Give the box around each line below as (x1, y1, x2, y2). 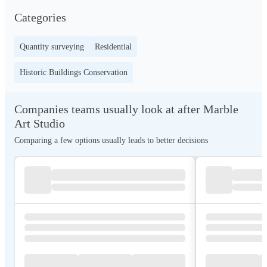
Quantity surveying (20, 42, 84, 51)
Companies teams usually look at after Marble (14, 103, 238, 116)
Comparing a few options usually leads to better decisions (14, 136, 208, 145)
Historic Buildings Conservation (20, 68, 128, 77)
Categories (14, 11, 66, 24)
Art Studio (14, 117, 65, 130)
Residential (95, 42, 132, 51)
